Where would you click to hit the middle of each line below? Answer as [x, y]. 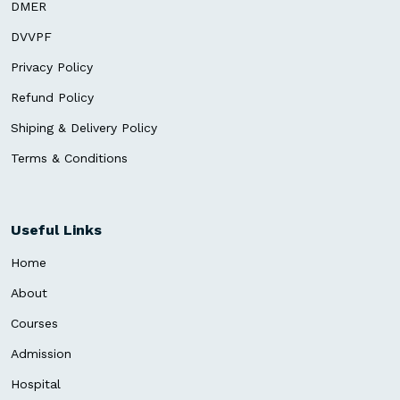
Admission [41, 354]
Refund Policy [52, 98]
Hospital [36, 384]
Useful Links [56, 230]
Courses [34, 324]
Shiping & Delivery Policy [84, 128]
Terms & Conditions [69, 158]
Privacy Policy [52, 67]
